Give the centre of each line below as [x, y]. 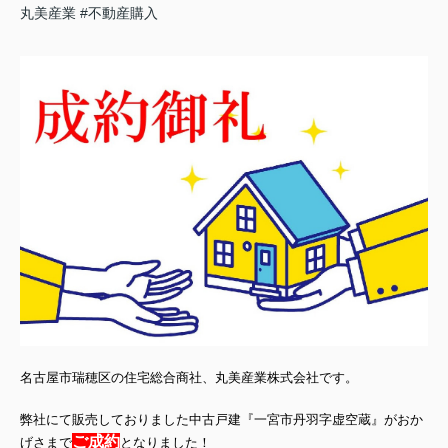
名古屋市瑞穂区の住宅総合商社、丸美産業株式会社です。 [189, 377]
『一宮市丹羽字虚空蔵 [306, 419]
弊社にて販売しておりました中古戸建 [130, 419]
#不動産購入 [119, 12]
